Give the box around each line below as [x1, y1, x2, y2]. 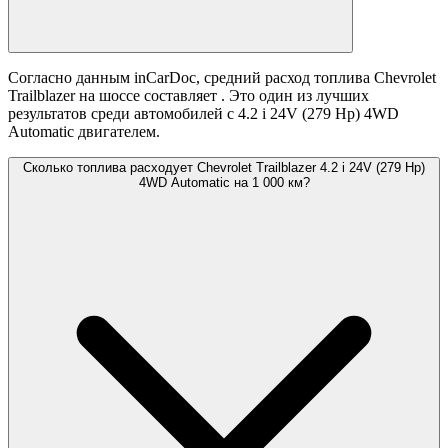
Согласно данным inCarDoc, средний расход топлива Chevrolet [8, 69, 436, 87]
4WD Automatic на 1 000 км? [138, 175, 310, 191]
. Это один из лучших [221, 87, 369, 105]
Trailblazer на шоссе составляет [8, 87, 221, 105]
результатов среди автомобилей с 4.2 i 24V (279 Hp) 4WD [8, 105, 399, 123]
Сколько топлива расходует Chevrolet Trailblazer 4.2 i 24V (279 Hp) [23, 160, 425, 176]
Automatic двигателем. [8, 123, 160, 141]
